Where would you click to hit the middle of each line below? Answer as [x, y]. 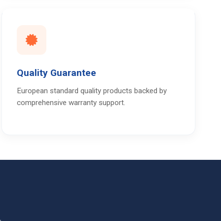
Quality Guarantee [56, 73]
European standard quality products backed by [92, 91]
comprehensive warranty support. [71, 102]
